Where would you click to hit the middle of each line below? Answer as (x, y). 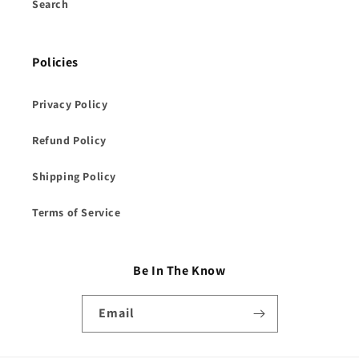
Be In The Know (179, 270)
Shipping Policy (74, 176)
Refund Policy (69, 140)
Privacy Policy (70, 104)
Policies (55, 62)
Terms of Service (77, 212)
